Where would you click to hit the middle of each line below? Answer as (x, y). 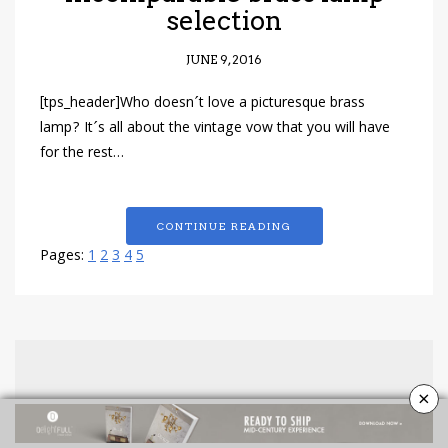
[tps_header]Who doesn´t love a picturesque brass (202, 104)
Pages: (64, 257)
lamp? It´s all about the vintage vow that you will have (215, 129)
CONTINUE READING (224, 226)
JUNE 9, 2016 (224, 60)
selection (224, 21)
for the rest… (82, 154)
